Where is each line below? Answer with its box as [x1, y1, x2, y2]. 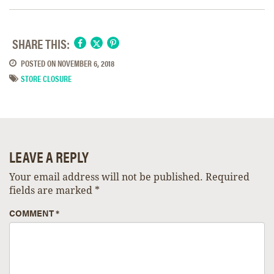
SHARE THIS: [12, 34, 70, 53]
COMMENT [9, 207, 56, 220]
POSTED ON [19, 56, 57, 69]
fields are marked [9, 185, 95, 197]
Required [206, 171, 250, 183]
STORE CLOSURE [21, 72, 72, 84]
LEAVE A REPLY [9, 146, 89, 168]
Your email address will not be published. [9, 171, 203, 183]
